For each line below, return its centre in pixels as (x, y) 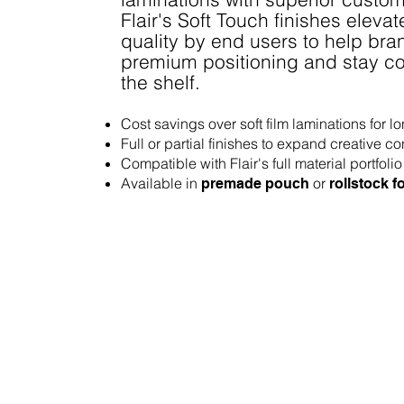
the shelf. (161, 83)
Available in (161, 184)
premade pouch (257, 184)
